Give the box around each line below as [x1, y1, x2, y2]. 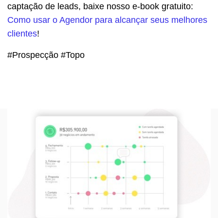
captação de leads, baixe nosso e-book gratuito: [7, 1, 193, 12]
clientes [7, 29, 37, 39]
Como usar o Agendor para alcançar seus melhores [7, 15, 207, 25]
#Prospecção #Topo [7, 50, 85, 60]
